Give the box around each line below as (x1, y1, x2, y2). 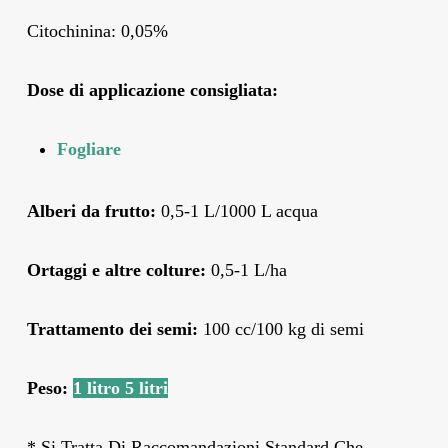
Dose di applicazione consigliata (26, 79, 272, 100)
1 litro (72, 377, 125, 398)
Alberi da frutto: (26, 200, 156, 221)
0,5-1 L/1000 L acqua (155, 200, 318, 221)
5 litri (124, 377, 168, 398)
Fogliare (56, 138, 121, 159)
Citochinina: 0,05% (26, 20, 168, 41)
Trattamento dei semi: (26, 318, 198, 339)
